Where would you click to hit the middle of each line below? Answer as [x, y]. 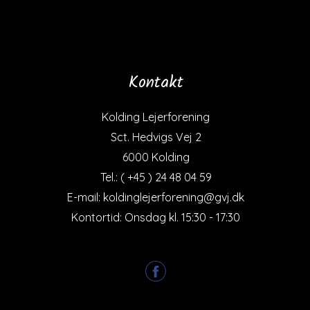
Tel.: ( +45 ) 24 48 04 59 [156, 177]
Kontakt [156, 83]
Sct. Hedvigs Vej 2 [156, 137]
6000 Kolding [156, 157]
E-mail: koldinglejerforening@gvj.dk [156, 197]
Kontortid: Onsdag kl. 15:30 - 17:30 [156, 217]
